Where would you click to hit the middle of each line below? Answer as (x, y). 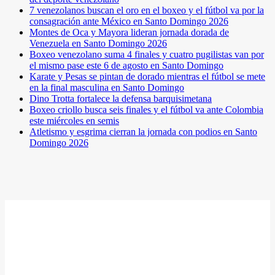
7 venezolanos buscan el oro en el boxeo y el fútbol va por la (147, 10)
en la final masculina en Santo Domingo (107, 87)
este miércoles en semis (74, 120)
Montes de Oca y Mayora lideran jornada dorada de (129, 32)
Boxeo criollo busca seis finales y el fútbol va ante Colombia (146, 109)
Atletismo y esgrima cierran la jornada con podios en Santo (143, 131)
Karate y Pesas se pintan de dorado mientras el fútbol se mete (147, 76)
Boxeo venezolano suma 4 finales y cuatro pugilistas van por (147, 54)
